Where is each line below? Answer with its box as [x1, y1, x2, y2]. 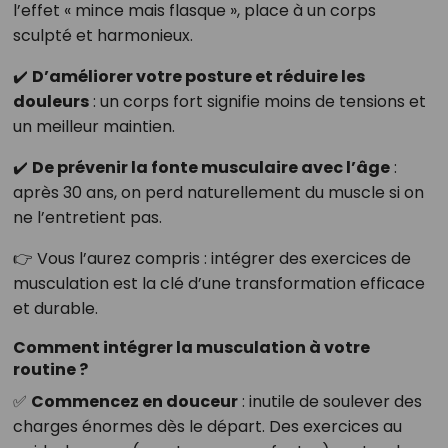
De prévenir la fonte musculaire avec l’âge [31, 156, 390, 180]
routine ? [12, 358, 88, 382]
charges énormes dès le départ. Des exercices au [12, 415, 402, 439]
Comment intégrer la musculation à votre [12, 336, 370, 360]
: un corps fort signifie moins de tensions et [88, 90, 426, 114]
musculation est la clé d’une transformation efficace [12, 272, 425, 296]
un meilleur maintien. [12, 115, 175, 139]
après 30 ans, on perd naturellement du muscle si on [12, 181, 424, 205]
